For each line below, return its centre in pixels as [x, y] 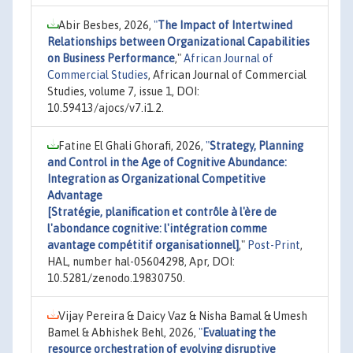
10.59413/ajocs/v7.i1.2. [106, 108]
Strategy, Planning [256, 146]
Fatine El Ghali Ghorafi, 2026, [132, 146]
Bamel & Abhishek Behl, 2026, [123, 333]
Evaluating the [239, 333]
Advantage [75, 195]
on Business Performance [111, 58]
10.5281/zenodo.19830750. [116, 278]
